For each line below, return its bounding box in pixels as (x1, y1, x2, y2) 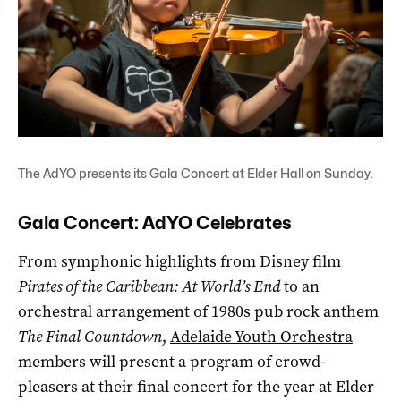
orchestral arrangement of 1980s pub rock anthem (18, 300, 379, 322)
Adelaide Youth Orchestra (170, 325, 353, 347)
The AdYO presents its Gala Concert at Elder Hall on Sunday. (18, 165, 373, 181)
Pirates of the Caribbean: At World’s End (18, 275, 280, 297)
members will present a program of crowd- (18, 350, 326, 372)
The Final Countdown (18, 325, 162, 347)
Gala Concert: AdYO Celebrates (18, 211, 292, 234)
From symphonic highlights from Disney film (18, 250, 341, 272)
